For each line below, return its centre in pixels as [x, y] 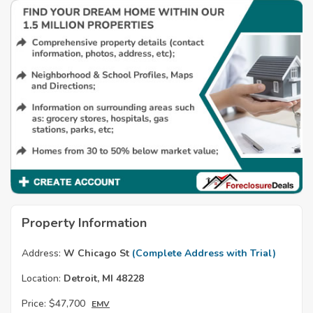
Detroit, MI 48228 [102, 279]
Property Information [84, 223]
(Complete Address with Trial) [204, 254]
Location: [41, 279]
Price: [34, 304]
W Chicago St [96, 254]
